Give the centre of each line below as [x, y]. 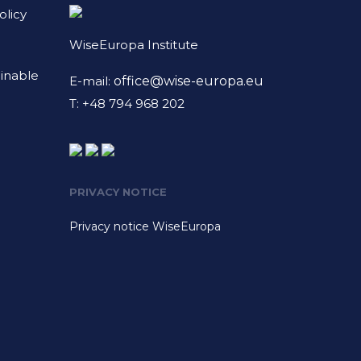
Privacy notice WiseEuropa [145, 226]
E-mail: [91, 81]
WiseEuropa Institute [134, 45]
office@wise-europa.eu [189, 81]
